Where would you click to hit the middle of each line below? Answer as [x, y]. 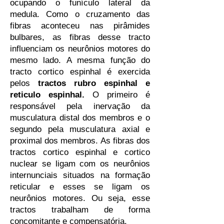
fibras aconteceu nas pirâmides [80, 26]
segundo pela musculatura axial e [80, 129]
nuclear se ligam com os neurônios [80, 164]
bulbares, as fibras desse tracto [80, 37]
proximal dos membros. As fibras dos [80, 141]
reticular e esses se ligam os [80, 187]
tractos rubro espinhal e [94, 83]
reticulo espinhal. [47, 95]
